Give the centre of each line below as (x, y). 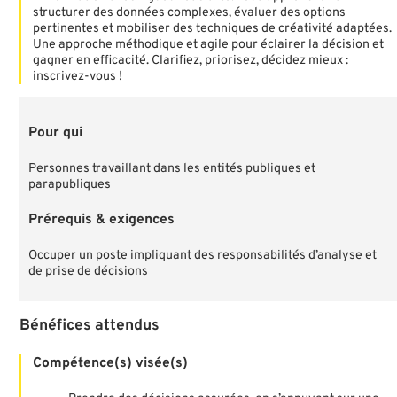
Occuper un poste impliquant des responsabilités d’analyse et (203, 255)
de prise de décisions (89, 271)
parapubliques (70, 185)
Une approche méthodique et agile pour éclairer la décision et (209, 44)
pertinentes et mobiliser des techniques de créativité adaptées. (213, 28)
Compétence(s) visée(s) (111, 363)
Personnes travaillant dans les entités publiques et (172, 169)
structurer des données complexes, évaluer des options (190, 12)
